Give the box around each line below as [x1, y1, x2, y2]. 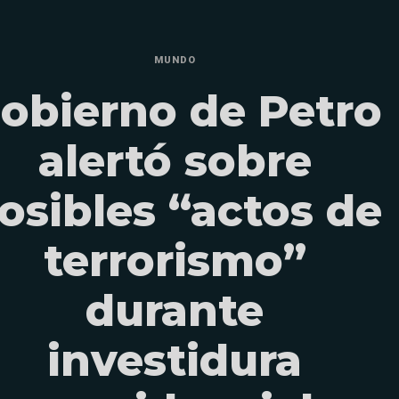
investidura [47, 334, 302, 387]
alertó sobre [37, 134, 312, 187]
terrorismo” [43, 234, 306, 287]
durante [85, 284, 264, 337]
